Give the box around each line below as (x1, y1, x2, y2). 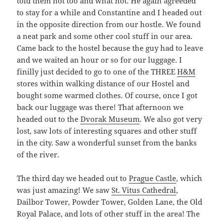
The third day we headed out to (17, 173, 129, 183)
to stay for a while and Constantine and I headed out (17, 7, 202, 17)
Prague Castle (129, 173, 177, 183)
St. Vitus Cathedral (111, 184, 177, 195)
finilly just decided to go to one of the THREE (17, 66, 178, 76)
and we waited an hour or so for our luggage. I (17, 54, 183, 65)
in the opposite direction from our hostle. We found (17, 19, 201, 29)
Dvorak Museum (80, 113, 140, 124)
